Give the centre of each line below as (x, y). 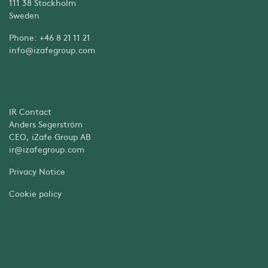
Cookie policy (35, 193)
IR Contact (30, 111)
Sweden (24, 15)
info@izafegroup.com (52, 50)
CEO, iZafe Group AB (50, 136)
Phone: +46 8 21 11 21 (50, 37)
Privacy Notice (37, 171)
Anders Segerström (46, 124)
